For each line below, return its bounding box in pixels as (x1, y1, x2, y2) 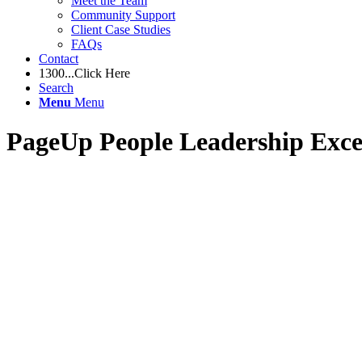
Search (39, 81, 74, 95)
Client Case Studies (71, 23, 170, 36)
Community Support (71, 8, 175, 22)
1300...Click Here (39, 66, 130, 80)
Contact (39, 52, 78, 65)
